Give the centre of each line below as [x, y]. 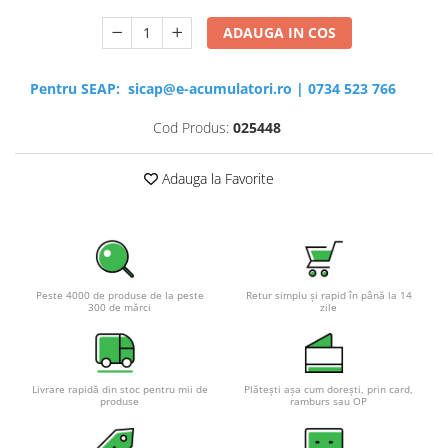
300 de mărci [119, 307]
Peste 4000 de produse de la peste [119, 295]
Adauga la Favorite [216, 179]
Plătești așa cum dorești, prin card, [328, 389]
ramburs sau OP [328, 401]
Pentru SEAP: [79, 89]
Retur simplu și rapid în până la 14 [328, 295]
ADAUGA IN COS [280, 33]
